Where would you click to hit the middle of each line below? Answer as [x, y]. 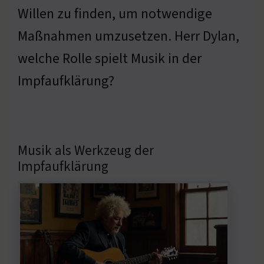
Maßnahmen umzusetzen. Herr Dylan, [128, 36]
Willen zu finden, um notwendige [115, 14]
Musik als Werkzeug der [86, 150]
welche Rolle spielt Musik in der [110, 58]
